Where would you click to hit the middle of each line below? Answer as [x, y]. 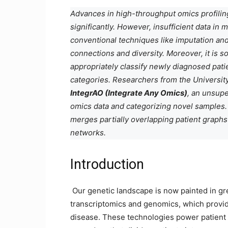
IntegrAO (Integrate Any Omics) [129, 93]
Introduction [107, 164]
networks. [88, 133]
